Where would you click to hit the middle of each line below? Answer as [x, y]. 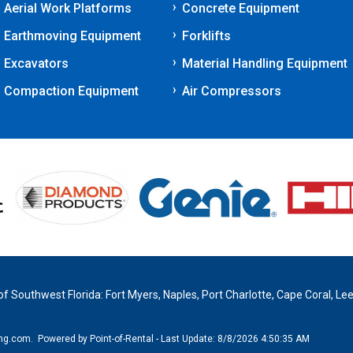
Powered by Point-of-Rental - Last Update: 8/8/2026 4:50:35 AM [174, 339]
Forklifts [206, 36]
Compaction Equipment [71, 91]
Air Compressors [232, 91]
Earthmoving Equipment [72, 36]
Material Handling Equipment [265, 63]
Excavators [36, 63]
